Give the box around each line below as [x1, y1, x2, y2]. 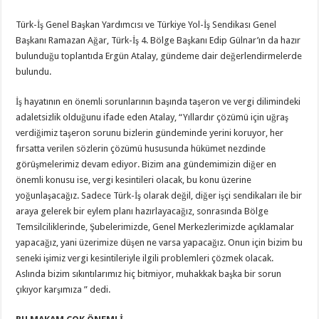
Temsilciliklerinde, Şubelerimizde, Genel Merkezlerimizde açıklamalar [16, 221, 295, 232]
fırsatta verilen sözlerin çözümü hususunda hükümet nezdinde [16, 142, 266, 154]
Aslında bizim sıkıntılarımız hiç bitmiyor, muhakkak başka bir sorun [16, 268, 282, 279]
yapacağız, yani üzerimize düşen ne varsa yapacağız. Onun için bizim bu [16, 236, 303, 248]
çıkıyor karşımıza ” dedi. [16, 283, 111, 295]
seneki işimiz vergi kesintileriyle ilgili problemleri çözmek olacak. [16, 252, 276, 263]
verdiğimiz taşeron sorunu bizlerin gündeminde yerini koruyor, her [16, 127, 284, 138]
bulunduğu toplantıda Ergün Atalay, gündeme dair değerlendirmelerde [16, 50, 303, 61]
